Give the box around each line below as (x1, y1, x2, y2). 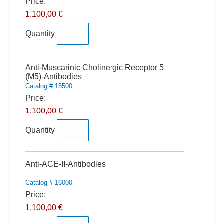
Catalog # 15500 (25, 82, 72, 90)
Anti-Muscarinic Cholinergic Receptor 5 (25, 63, 164, 72)
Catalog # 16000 (25, 179, 72, 186)
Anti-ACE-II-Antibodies (25, 160, 106, 168)
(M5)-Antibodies (25, 72, 82, 81)
